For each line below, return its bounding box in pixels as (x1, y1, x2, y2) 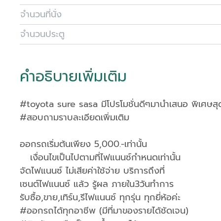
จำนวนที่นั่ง (20, 7, 62, 21)
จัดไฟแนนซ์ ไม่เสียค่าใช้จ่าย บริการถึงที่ (20, 164, 165, 178)
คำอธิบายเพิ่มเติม (20, 65, 127, 88)
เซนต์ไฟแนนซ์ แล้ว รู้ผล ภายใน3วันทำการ (20, 177, 174, 191)
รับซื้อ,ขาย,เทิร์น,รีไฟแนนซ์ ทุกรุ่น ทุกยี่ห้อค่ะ (20, 190, 181, 204)
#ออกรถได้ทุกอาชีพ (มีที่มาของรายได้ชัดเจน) (20, 204, 188, 218)
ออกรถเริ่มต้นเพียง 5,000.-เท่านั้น (20, 137, 147, 151)
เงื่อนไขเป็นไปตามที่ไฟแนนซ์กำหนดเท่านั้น (20, 150, 181, 164)
